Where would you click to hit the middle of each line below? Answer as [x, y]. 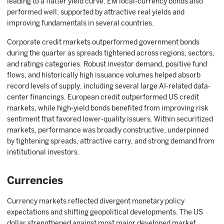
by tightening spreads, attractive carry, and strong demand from [111, 141]
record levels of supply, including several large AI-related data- [109, 86]
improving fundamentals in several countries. [80, 23]
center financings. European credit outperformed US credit [103, 97]
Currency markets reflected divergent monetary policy [96, 201]
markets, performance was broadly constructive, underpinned [108, 130]
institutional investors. [43, 152]
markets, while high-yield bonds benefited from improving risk [108, 108]
